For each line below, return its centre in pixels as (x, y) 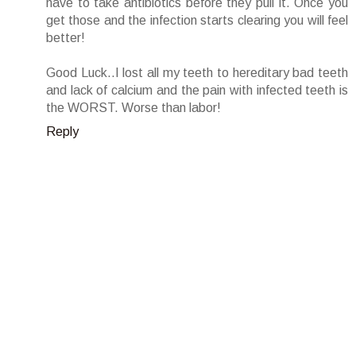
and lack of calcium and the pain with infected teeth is (197, 90)
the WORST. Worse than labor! (133, 107)
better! (66, 37)
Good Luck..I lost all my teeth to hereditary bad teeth (197, 72)
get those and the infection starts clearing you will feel (197, 20)
